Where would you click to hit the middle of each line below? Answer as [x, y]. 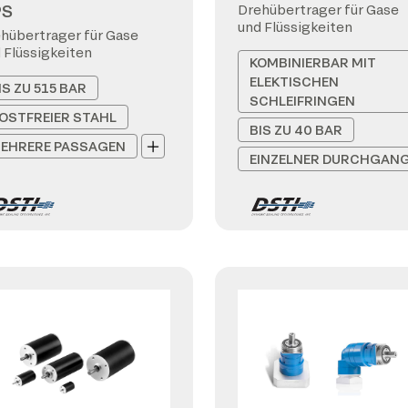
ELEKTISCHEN [294, 82]
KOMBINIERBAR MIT [313, 62]
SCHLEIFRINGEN [302, 101]
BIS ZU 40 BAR [296, 130]
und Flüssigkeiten [295, 27]
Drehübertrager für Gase [318, 10]
